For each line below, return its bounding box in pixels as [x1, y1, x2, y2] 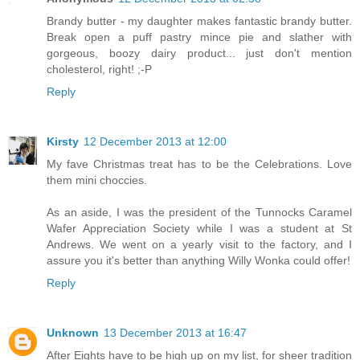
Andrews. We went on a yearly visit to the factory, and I [47, 238, 352, 252]
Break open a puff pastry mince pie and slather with [47, 31, 352, 44]
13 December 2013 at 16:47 [104, 326, 247, 340]
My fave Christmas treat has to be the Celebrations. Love [47, 157, 352, 171]
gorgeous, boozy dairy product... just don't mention [47, 47, 352, 60]
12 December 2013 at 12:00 [84, 135, 227, 149]
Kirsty [47, 135, 79, 149]
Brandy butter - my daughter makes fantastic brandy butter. [47, 14, 352, 28]
